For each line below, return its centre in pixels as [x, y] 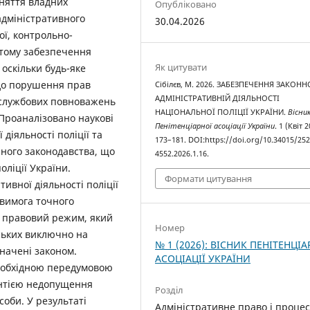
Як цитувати [181, 67]
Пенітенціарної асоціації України [215, 126]
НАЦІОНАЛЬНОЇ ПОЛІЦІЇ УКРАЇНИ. [222, 112]
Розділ [170, 290]
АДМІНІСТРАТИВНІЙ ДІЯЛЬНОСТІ [218, 99]
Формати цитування [209, 178]
